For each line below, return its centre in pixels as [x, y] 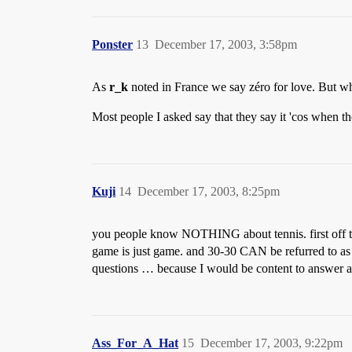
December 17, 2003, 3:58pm [226, 44]
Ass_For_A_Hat [135, 343]
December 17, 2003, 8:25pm [209, 191]
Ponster [112, 44]
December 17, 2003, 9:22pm [271, 343]
